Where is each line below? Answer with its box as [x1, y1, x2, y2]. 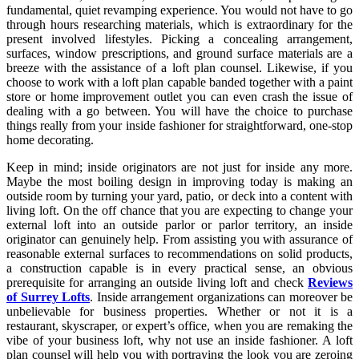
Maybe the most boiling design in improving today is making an [6, 174, 353, 188]
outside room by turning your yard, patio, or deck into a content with [6, 188, 353, 203]
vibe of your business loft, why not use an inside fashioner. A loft [6, 333, 353, 347]
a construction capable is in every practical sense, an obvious [6, 260, 353, 275]
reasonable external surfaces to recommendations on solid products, [6, 246, 353, 260]
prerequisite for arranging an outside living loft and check [6, 275, 308, 289]
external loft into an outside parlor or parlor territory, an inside [6, 217, 353, 232]
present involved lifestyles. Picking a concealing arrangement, [6, 31, 353, 46]
